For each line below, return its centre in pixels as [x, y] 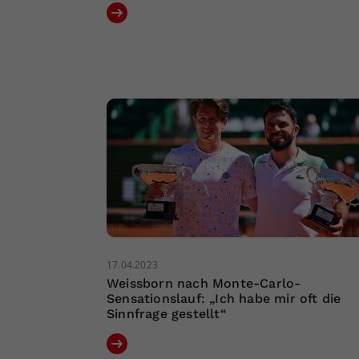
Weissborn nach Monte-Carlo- [204, 284]
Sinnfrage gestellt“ [167, 314]
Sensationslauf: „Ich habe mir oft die [224, 299]
